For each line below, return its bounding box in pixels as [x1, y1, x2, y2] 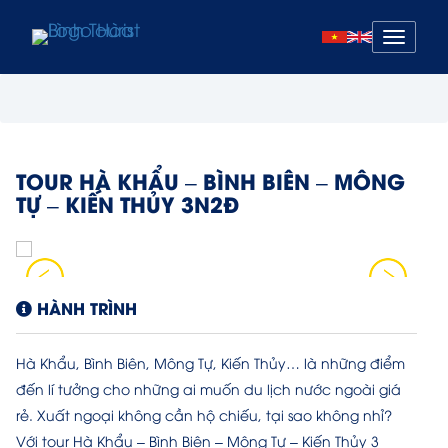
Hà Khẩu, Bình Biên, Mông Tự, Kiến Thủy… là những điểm [16, 353, 405, 372]
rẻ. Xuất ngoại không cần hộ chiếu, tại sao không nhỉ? [16, 405, 392, 424]
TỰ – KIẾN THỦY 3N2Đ [16, 188, 239, 219]
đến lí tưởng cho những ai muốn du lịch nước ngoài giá [16, 379, 401, 398]
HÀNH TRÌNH [32, 296, 137, 319]
